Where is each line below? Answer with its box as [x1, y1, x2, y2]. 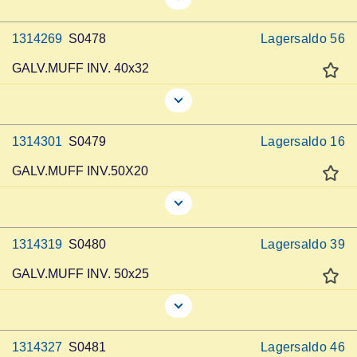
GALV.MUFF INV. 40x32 [12, 61, 149, 75]
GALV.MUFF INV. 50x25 [12, 267, 149, 280]
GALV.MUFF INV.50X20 [12, 164, 148, 178]
